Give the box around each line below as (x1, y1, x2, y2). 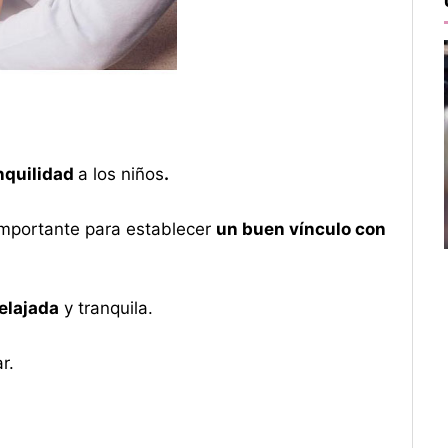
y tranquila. (58, 298, 153, 319)
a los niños (77, 163, 164, 184)
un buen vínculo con (215, 218, 386, 239)
